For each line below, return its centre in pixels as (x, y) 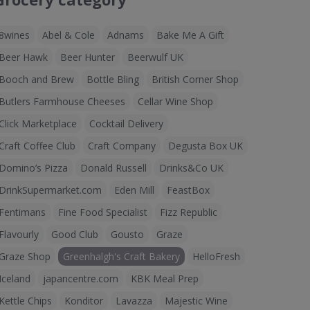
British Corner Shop (195, 79)
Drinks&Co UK (191, 167)
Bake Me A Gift (190, 35)
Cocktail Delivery (126, 123)
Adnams (126, 35)
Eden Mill (134, 190)
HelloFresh (216, 256)
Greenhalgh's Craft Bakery (121, 256)
